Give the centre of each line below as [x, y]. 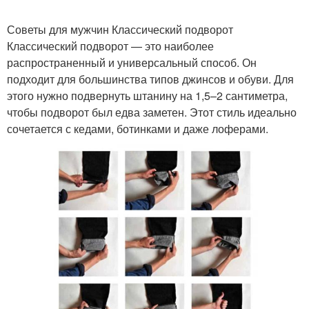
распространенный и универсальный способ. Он [132, 62]
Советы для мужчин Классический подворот [120, 29]
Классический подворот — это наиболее [110, 46]
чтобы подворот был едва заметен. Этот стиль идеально [152, 112]
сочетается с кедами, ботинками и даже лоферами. [138, 129]
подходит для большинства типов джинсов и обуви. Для [150, 79]
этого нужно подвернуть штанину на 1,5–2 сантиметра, [147, 96]
